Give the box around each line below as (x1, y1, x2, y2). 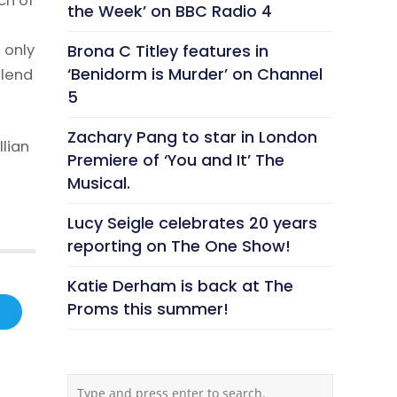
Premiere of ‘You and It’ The (67, 149, 284, 171)
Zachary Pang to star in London (67, 126, 317, 148)
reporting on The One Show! (67, 235, 291, 257)
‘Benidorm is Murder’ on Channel (67, 63, 323, 85)
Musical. (67, 172, 130, 194)
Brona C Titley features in (67, 40, 269, 62)
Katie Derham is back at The (67, 275, 293, 297)
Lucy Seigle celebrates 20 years (67, 212, 317, 234)
